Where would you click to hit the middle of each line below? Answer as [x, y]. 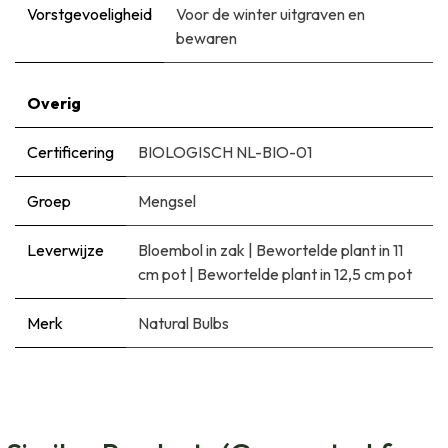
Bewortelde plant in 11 [329, 249]
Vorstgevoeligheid [89, 13]
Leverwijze [65, 249]
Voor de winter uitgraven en [270, 13]
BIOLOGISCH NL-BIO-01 [225, 151]
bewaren [206, 37]
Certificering [70, 151]
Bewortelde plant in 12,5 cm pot [304, 273]
